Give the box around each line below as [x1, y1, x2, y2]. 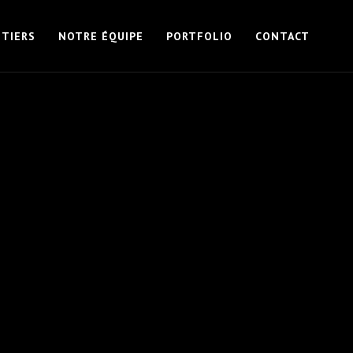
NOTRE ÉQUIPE [58, 29, 143, 43]
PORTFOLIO [166, 29, 232, 43]
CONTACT [255, 29, 310, 43]
